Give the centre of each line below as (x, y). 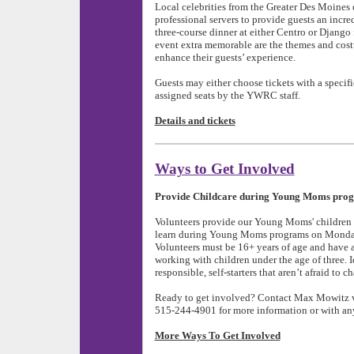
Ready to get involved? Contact (223, 297)
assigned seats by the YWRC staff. (228, 95)
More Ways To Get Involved (217, 335)
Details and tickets (195, 120)
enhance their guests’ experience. (226, 57)
